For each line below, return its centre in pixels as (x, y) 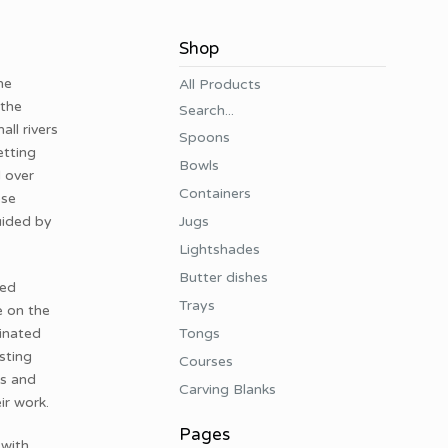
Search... (206, 110)
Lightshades (219, 249)
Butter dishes (223, 277)
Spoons (204, 137)
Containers (214, 193)
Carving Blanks (227, 389)
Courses (205, 361)
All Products (219, 84)
